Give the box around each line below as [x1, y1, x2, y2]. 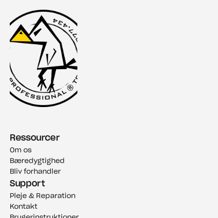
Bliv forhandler [10, 168, 61, 175]
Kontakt [10, 203, 37, 210]
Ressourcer [10, 134, 60, 143]
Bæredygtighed [10, 158, 65, 164]
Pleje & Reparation [10, 193, 75, 200]
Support [10, 180, 45, 188]
